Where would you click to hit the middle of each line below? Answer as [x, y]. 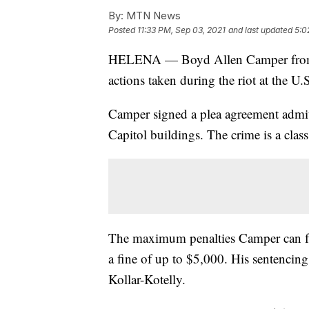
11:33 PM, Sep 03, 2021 [181, 30]
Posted [123, 30]
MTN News [152, 15]
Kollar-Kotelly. [147, 279]
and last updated [260, 30]
